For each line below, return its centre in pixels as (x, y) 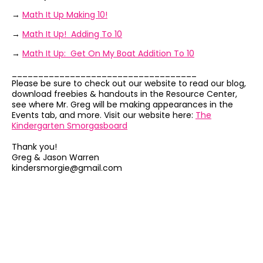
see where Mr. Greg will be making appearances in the (122, 105)
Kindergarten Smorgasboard (70, 126)
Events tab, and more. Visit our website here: (104, 115)
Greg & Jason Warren (55, 158)
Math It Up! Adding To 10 (72, 34)
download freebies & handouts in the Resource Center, (124, 94)
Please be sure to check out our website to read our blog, (129, 84)
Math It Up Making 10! (65, 15)
